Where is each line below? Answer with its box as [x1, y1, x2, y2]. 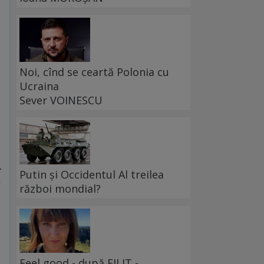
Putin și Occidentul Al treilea [19, 167, 164, 182]
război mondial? [19, 181, 101, 196]
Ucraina [19, 79, 59, 94]
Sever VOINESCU [19, 93, 103, 108]
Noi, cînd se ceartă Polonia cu [19, 65, 169, 80]
